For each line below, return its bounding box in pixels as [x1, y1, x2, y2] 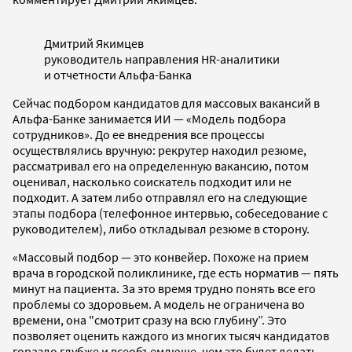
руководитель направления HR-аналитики [44, 50, 280, 67]
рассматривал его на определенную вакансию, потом [13, 157, 309, 174]
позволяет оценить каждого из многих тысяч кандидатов [13, 327, 329, 343]
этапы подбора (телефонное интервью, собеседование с [13, 204, 328, 221]
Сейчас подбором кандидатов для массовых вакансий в [13, 94, 320, 111]
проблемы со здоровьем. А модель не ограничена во [13, 295, 305, 312]
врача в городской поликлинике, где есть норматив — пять [13, 264, 339, 280]
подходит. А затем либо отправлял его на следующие [13, 189, 307, 205]
